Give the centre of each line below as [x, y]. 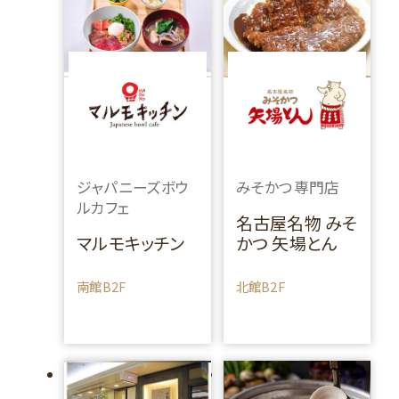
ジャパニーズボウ [133, 187]
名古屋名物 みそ [297, 222]
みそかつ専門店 [288, 187]
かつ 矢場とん [287, 243]
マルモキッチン [131, 243]
